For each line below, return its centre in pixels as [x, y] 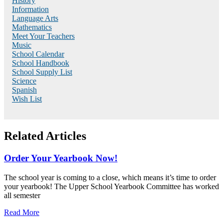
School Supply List [42, 72]
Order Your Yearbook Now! [61, 158]
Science [24, 81]
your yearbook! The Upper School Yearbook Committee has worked [111, 186]
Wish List [27, 99]
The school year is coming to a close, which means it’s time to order [110, 177]
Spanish [24, 90]
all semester [22, 195]
